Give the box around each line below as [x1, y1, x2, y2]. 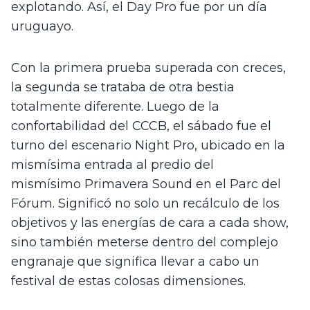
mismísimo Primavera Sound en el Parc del [11, 176, 281, 192]
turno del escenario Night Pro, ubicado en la [11, 138, 285, 154]
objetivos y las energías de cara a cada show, [11, 215, 289, 231]
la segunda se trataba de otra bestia [11, 80, 235, 95]
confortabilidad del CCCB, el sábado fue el [11, 118, 271, 134]
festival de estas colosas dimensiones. [11, 273, 246, 289]
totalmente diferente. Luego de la [11, 99, 219, 115]
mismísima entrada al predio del [11, 157, 214, 173]
